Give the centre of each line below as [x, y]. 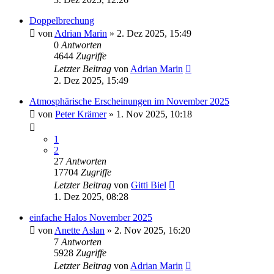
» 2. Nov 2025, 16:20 [147, 231]
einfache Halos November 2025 [91, 218]
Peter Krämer [81, 114]
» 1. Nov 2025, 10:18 [149, 114]
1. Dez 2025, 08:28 [91, 197]
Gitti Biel [149, 185]
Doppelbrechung [62, 21]
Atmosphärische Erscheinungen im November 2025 [129, 102]
